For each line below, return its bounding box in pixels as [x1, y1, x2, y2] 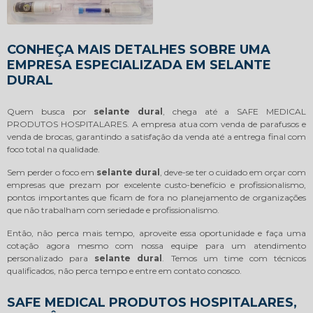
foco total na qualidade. [7, 144, 100, 155]
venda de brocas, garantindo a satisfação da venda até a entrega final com [7, 131, 306, 143]
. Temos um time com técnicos [162, 253, 306, 264]
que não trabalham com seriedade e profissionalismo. [7, 205, 219, 216]
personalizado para [7, 253, 95, 264]
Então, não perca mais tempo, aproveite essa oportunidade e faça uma [7, 228, 306, 239]
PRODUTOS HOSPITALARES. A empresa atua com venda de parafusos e [7, 119, 306, 130]
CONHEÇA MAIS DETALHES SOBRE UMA [7, 42, 270, 58]
